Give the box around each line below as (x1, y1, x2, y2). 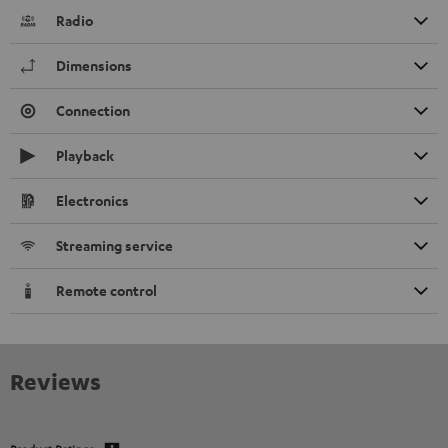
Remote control (56, 280, 157, 300)
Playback (56, 145, 114, 165)
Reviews (10, 366, 101, 395)
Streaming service (56, 235, 173, 255)
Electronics (56, 190, 129, 210)
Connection (56, 100, 130, 120)
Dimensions (56, 55, 132, 75)
